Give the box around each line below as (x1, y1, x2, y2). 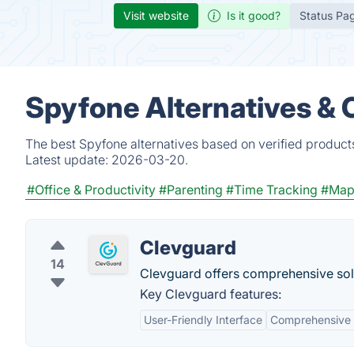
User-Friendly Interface (144, 313, 262, 326)
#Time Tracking (226, 182, 318, 198)
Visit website (123, 9, 189, 22)
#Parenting (159, 182, 223, 198)
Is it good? (227, 9, 281, 22)
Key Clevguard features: (140, 286, 281, 302)
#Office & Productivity (27, 182, 156, 198)
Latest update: (25, 152, 111, 168)
